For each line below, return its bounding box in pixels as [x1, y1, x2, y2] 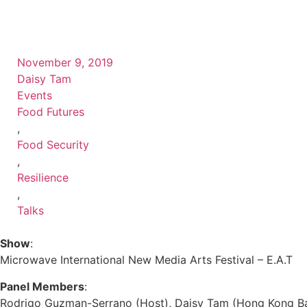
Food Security [17, 138, 89, 152]
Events [17, 88, 52, 103]
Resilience [17, 171, 69, 185]
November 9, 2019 [17, 56, 113, 70]
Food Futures [17, 105, 84, 119]
